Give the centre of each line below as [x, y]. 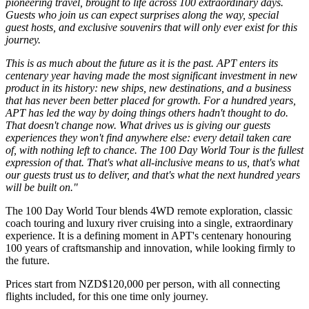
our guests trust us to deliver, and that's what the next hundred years [153, 175]
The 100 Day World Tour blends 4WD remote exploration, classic [149, 210]
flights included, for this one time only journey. [107, 296]
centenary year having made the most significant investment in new [151, 75]
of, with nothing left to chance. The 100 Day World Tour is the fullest [154, 150]
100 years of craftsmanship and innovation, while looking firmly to [150, 248]
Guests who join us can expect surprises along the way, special [142, 14]
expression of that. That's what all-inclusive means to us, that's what [152, 162]
